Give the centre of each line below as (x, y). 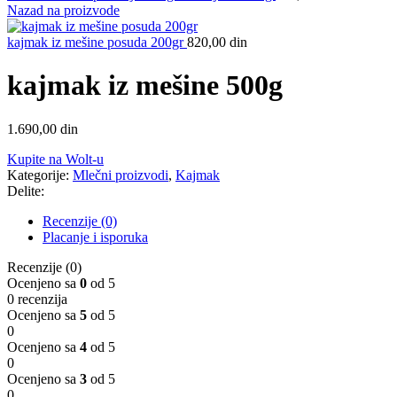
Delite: (26, 191)
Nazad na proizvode (63, 10)
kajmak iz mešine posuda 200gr (97, 42)
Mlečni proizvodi (121, 175)
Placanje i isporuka (95, 237)
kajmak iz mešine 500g (145, 86)
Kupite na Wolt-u (55, 159)
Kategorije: (38, 175)
